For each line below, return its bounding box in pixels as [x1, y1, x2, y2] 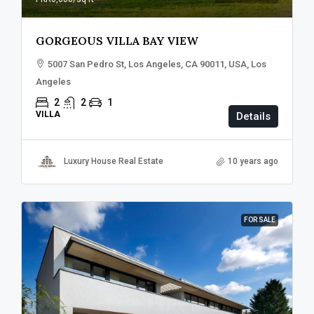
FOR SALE [244, 215, 275, 224]
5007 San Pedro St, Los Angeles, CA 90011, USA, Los [48, 58, 266, 69]
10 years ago [228, 156, 278, 167]
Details [236, 109, 271, 123]
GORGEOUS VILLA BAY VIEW [36, 33, 198, 48]
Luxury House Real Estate [64, 156, 163, 167]
